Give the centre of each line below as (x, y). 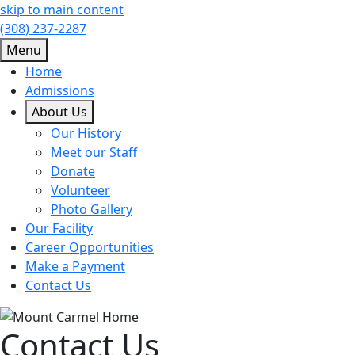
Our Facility (59, 228)
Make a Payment (75, 266)
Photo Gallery (92, 209)
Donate (73, 171)
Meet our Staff (94, 152)
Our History (86, 133)
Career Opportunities (90, 247)
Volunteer (80, 190)
